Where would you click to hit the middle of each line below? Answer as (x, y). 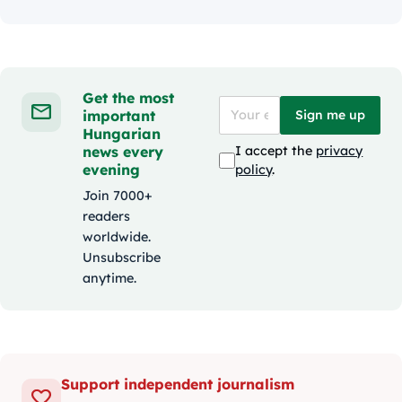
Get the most (128, 97)
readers (106, 216)
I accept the (276, 151)
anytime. (109, 278)
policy (254, 170)
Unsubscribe (122, 257)
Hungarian (122, 133)
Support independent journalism (178, 384)
